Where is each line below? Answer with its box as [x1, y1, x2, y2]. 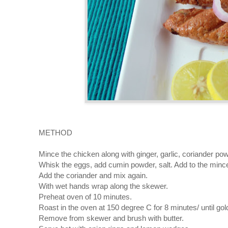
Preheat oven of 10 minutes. [39, 192, 132, 201]
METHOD [39, 128, 72, 137]
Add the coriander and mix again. [39, 170, 148, 180]
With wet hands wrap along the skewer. [39, 181, 168, 190]
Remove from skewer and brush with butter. [39, 213, 184, 222]
